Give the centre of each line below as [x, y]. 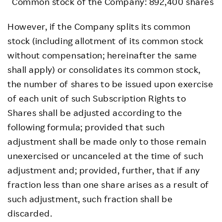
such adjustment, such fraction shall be [90, 199]
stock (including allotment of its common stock [106, 41]
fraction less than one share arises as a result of [109, 184]
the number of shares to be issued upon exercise [111, 84]
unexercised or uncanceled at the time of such [106, 156]
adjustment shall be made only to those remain [107, 141]
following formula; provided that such [86, 127]
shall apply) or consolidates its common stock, [104, 69]
